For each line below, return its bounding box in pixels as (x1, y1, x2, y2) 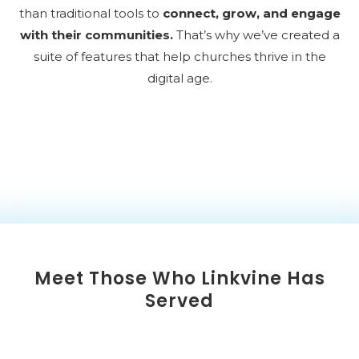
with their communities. (19, 27, 173, 42)
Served (145, 288, 214, 313)
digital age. (147, 71, 212, 86)
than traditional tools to (18, 6, 163, 21)
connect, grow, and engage (162, 6, 341, 21)
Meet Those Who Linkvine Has (34, 266, 325, 291)
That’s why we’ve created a (172, 27, 340, 42)
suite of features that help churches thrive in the (33, 49, 326, 64)
